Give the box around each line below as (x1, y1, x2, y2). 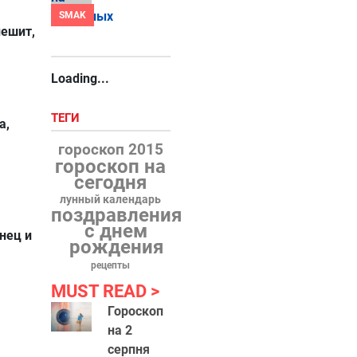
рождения (69, 236, 163, 258)
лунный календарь (60, 193, 162, 206)
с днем (84, 220, 148, 242)
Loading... (50, 71, 109, 86)
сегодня (74, 171, 147, 194)
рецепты (91, 260, 131, 271)
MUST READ (50, 281, 151, 301)
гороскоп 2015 (57, 140, 163, 159)
